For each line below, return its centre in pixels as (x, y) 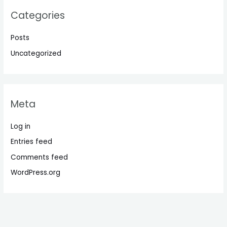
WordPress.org (36, 173)
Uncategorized (36, 53)
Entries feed (32, 142)
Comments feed (40, 157)
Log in (21, 126)
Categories (38, 15)
